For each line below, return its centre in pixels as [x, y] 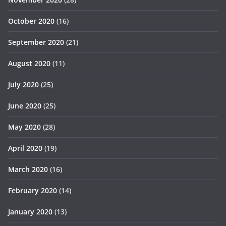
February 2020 [33, 190]
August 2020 [29, 63]
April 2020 [25, 148]
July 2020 [23, 84]
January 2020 [30, 211]
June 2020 [25, 105]
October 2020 [31, 21]
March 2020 [28, 169]
